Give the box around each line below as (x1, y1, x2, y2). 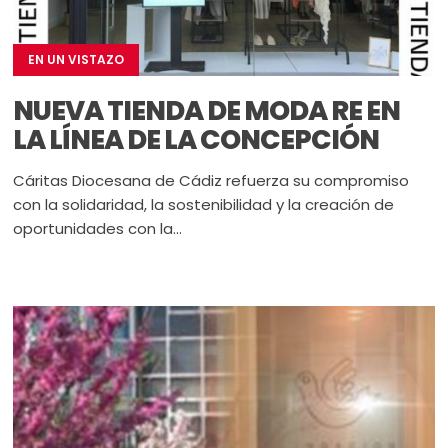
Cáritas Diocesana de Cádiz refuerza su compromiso (13, 169, 410, 191)
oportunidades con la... (13, 217, 183, 239)
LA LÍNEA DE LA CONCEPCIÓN (13, 120, 380, 158)
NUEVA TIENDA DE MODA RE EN (13, 91, 401, 129)
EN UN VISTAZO (28, 50, 125, 68)
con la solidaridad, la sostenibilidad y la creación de (13, 193, 395, 215)
